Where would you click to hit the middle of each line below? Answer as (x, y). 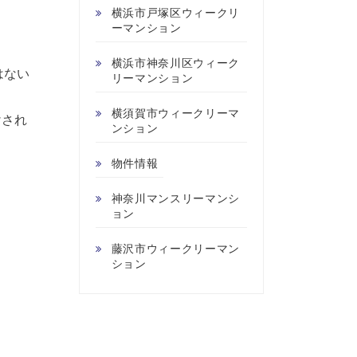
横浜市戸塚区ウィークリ (176, 12)
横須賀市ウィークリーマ (176, 113)
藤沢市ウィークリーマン (176, 248)
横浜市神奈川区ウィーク (176, 63)
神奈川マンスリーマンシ (176, 198)
